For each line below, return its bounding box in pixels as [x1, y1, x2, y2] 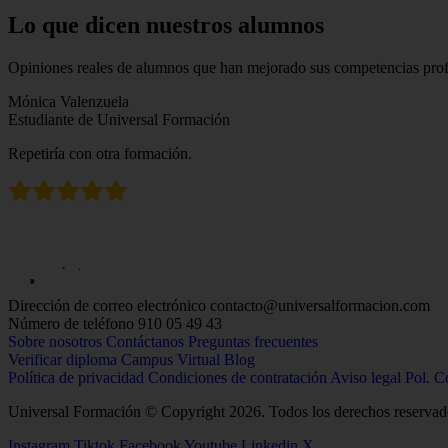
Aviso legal [330, 368, 401, 386]
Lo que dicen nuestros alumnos [8, 11, 324, 38]
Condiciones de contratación [148, 368, 327, 386]
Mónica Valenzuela [8, 92, 129, 110]
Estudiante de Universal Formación [8, 110, 230, 128]
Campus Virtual [121, 350, 220, 368]
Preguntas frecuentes [188, 332, 318, 350]
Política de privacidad [8, 368, 144, 386]
